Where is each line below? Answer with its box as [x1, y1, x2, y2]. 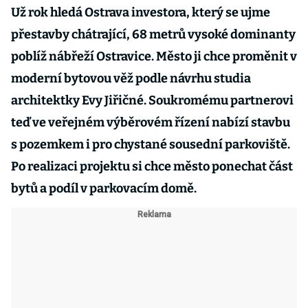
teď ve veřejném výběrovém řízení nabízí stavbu [11, 115, 290, 130]
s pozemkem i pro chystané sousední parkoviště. [11, 137, 290, 152]
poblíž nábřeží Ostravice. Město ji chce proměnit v [11, 49, 297, 64]
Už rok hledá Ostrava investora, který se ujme [11, 5, 270, 20]
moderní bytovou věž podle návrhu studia [11, 71, 251, 86]
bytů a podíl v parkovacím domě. [11, 181, 197, 196]
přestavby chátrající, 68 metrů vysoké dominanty [11, 27, 296, 42]
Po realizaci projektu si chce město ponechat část [11, 159, 293, 174]
